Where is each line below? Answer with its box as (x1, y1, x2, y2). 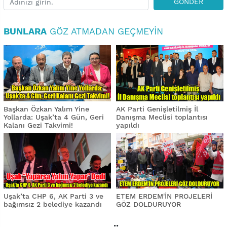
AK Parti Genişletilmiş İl (116, 104, 198, 113)
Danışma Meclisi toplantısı (116, 112, 208, 121)
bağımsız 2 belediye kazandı (4, 200, 107, 209)
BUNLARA (4, 26, 47, 37)
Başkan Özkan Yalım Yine (4, 104, 89, 113)
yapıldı (116, 121, 139, 129)
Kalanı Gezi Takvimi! (4, 121, 73, 129)
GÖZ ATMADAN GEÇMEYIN (47, 26, 163, 37)
